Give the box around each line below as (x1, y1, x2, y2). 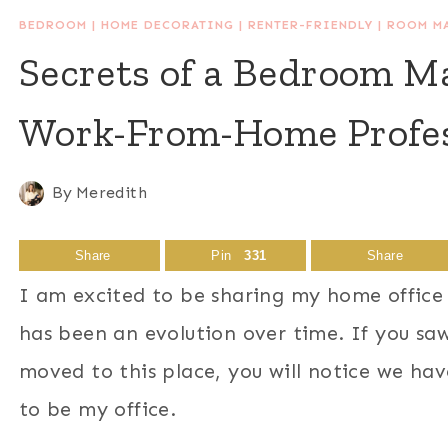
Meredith (75, 183, 147, 202)
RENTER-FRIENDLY (247, 18, 373, 32)
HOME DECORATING (100, 18, 234, 32)
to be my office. (18, 396, 177, 421)
